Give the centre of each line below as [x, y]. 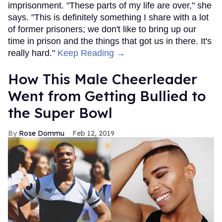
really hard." [33, 53]
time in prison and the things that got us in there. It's [110, 41]
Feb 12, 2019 [93, 133]
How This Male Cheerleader [103, 79]
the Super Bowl [60, 112]
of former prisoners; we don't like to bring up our [102, 29]
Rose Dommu [42, 133]
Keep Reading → [91, 53]
